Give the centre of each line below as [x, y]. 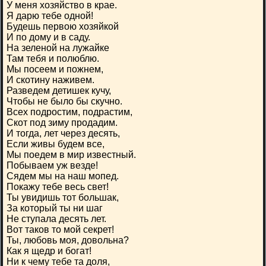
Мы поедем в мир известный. [71, 155]
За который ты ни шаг [55, 208]
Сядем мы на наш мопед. [63, 176]
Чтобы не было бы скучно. [64, 101]
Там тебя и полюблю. [53, 58]
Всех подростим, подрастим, [69, 112]
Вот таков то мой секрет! [60, 229]
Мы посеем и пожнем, [55, 69]
